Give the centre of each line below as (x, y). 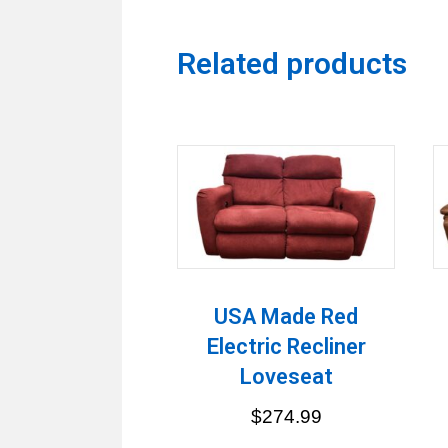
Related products (292, 63)
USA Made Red (286, 316)
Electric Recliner (286, 346)
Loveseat (286, 376)
